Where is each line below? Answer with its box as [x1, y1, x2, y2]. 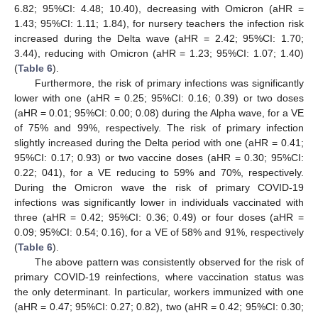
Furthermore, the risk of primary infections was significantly [34, 77, 304, 89]
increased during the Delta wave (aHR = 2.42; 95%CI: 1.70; [14, 32, 304, 44]
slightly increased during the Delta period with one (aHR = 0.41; [14, 136, 304, 148]
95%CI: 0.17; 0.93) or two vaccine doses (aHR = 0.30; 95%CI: [14, 151, 304, 163]
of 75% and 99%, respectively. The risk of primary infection [14, 121, 304, 133]
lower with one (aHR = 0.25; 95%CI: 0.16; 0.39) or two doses [14, 92, 304, 104]
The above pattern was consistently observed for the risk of [34, 256, 304, 268]
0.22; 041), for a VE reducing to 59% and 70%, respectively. [14, 166, 304, 178]
